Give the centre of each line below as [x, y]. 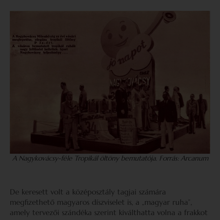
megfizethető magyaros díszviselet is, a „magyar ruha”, [101, 202]
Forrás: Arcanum [182, 158]
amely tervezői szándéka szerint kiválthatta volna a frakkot [109, 212]
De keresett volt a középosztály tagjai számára [88, 192]
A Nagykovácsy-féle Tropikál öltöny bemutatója [84, 158]
